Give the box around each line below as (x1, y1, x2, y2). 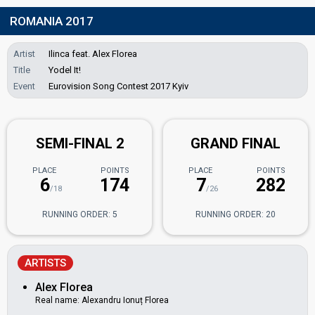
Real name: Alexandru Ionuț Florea (35, 295, 169, 305)
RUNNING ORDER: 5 (41, 210, 117, 219)
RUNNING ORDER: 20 (195, 210, 276, 219)
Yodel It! (49, 65, 81, 75)
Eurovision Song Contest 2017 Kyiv (49, 81, 188, 91)
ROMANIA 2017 (10, 14, 94, 28)
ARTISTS (25, 257, 66, 269)
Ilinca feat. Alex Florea (49, 49, 137, 59)
